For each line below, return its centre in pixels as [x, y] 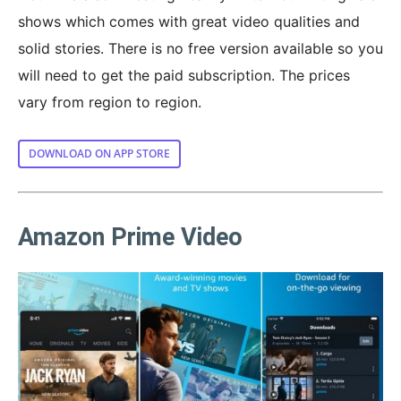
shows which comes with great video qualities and [189, 21]
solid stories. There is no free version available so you [200, 48]
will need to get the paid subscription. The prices [184, 75]
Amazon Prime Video [130, 237]
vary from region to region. [110, 102]
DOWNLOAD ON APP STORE [99, 153]
